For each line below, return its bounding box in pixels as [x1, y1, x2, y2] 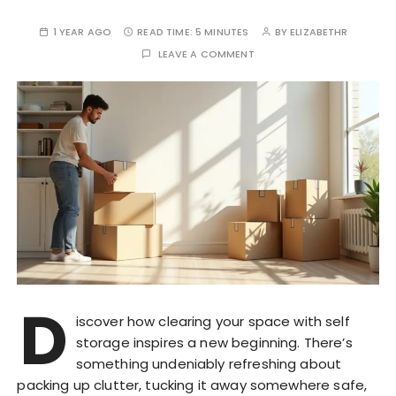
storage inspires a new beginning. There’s [75, 333, 353, 353]
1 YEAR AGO [52, 24, 112, 39]
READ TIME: [137, 24, 195, 39]
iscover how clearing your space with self [75, 312, 350, 331]
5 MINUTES [195, 24, 249, 39]
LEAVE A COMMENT [157, 46, 255, 61]
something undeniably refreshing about [75, 354, 342, 374]
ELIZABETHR [290, 24, 348, 39]
